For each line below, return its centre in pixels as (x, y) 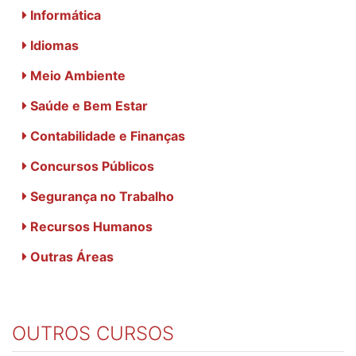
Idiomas (53, 45)
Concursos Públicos (91, 166)
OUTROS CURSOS (93, 333)
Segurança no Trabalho (101, 196)
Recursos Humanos (90, 226)
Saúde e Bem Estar (87, 105)
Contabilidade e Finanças (106, 135)
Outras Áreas (70, 256)
